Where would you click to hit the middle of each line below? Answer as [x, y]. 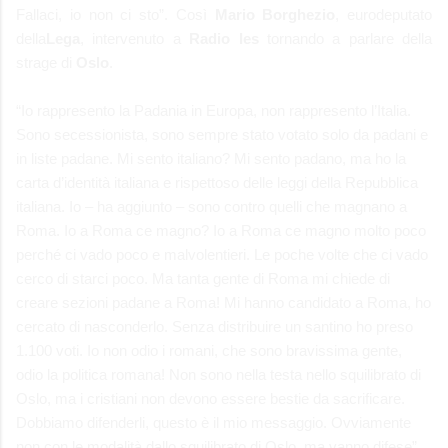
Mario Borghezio [275, 14]
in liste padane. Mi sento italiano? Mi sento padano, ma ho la [211, 158]
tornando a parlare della [345, 38]
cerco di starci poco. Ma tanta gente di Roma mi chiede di [203, 278]
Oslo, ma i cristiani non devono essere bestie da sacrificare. [210, 398]
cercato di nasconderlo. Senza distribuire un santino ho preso [214, 326]
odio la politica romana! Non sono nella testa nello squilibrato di [218, 374]
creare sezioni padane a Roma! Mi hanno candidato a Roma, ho [223, 302]
